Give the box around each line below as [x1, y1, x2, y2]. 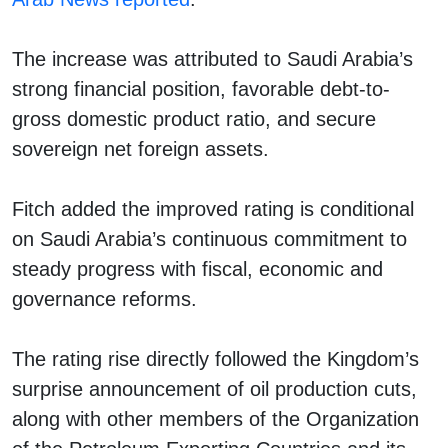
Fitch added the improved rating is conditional [12, 197, 414, 220]
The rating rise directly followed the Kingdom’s [12, 347, 419, 370]
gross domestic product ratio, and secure [12, 107, 376, 130]
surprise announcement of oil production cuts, [12, 377, 417, 400]
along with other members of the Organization [12, 407, 419, 430]
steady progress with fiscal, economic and [12, 257, 383, 280]
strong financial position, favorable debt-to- [12, 77, 390, 100]
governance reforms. [12, 287, 203, 310]
